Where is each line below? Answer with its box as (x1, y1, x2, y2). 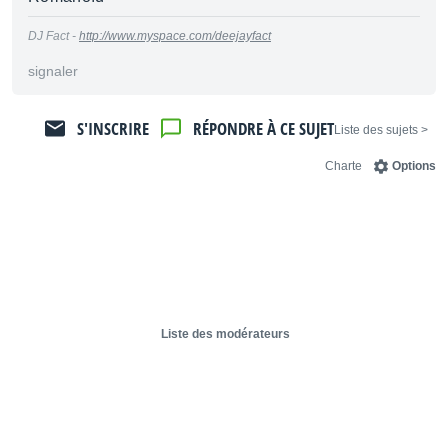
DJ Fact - (28, 29, 79, 43)
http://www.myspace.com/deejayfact (79, 29, 271, 43)
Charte (325, 159, 362, 173)
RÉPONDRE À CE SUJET (193, 117, 334, 140)
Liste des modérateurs (161, 327, 290, 341)
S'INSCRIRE (77, 117, 149, 140)
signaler (28, 63, 78, 79)
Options (392, 159, 436, 173)
